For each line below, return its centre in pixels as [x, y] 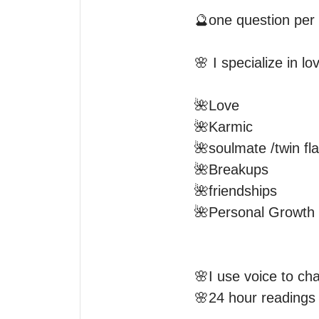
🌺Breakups [234, 169]
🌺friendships [238, 191]
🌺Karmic [226, 127]
